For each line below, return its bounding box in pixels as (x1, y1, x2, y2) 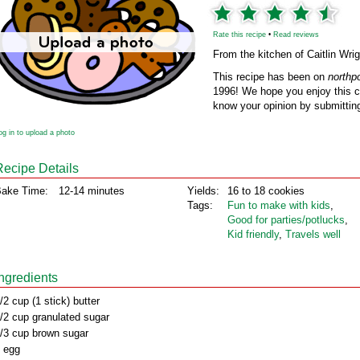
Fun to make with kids (227, 199, 330, 211)
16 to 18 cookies (227, 185, 305, 197)
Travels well (285, 228, 341, 240)
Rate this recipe (213, 31, 266, 39)
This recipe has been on (213, 71, 328, 83)
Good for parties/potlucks (227, 214, 345, 226)
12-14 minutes (59, 185, 125, 197)
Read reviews (273, 31, 319, 39)
